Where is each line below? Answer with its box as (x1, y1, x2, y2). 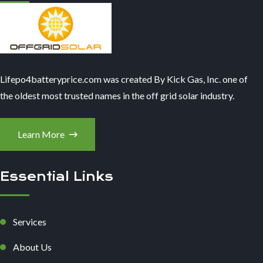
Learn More (18, 129, 66, 140)
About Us (13, 241, 52, 253)
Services (13, 216, 46, 228)
